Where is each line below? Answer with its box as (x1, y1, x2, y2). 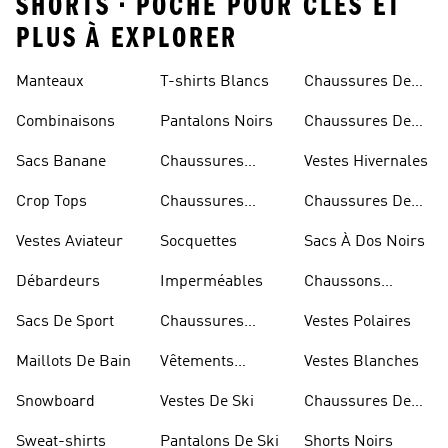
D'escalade (304, 298, 381, 314)
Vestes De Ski (160, 394, 254, 410)
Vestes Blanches (304, 354, 419, 370)
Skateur (304, 138, 359, 154)
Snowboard (16, 394, 95, 410)
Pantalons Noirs (160, 114, 273, 130)
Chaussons (304, 274, 381, 290)
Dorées (160, 218, 210, 234)
